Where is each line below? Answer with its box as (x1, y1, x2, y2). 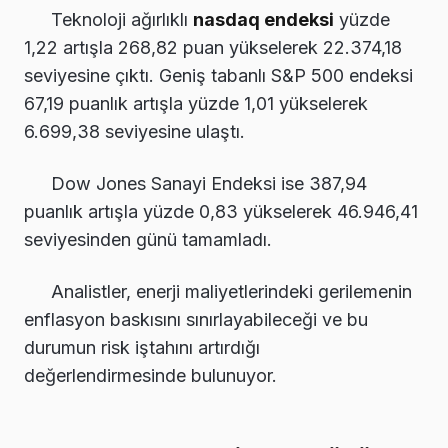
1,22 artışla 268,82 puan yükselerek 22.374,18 (24, 36, 402, 58)
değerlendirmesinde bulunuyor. (24, 364, 277, 386)
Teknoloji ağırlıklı (51, 8, 193, 30)
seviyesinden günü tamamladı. (24, 228, 272, 250)
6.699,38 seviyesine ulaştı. (24, 120, 245, 142)
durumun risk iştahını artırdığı (24, 336, 260, 358)
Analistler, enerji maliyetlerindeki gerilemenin (51, 280, 412, 302)
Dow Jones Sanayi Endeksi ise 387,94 (51, 172, 367, 194)
